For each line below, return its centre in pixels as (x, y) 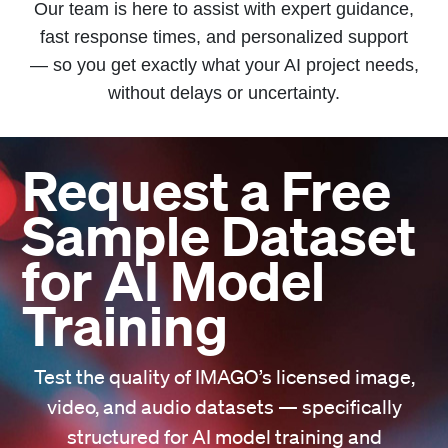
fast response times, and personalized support (224, 37)
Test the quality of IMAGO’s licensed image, (224, 377)
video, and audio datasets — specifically (224, 407)
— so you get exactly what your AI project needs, (224, 65)
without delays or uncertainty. (224, 93)
